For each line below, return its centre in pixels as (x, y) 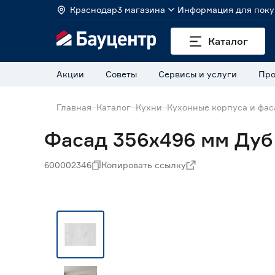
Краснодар (94, 10)
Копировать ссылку (144, 165)
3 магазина (141, 10)
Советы (121, 74)
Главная (74, 107)
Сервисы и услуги (198, 74)
